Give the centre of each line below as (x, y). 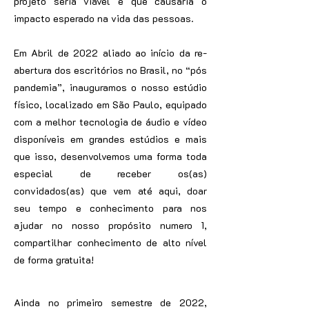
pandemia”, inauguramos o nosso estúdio (110, 87)
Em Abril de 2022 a (61, 53)
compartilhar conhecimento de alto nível (110, 242)
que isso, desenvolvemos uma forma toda (110, 156)
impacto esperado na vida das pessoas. (104, 18)
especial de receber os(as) (110, 173)
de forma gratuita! (55, 260)
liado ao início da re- (157, 53)
